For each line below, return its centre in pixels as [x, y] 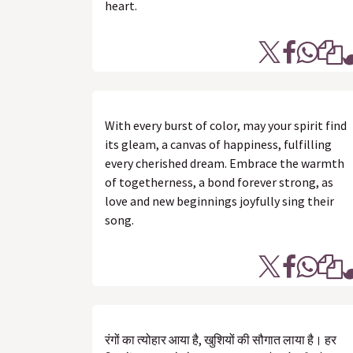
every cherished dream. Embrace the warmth [225, 163]
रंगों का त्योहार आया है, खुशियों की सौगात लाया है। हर [221, 340]
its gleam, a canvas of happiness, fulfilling [218, 144]
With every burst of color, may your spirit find [226, 125]
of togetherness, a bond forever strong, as [219, 182]
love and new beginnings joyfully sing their [219, 201]
